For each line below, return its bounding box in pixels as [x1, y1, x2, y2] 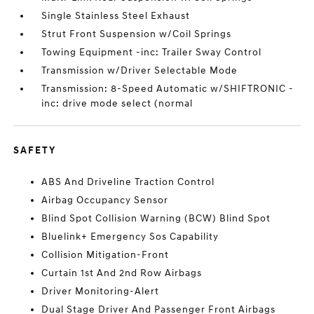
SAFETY [13, 144, 57, 156]
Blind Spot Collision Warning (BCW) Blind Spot [41, 212, 271, 224]
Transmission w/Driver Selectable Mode [41, 64, 238, 76]
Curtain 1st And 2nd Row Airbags [41, 267, 203, 279]
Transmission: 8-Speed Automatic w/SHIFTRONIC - [41, 83, 294, 95]
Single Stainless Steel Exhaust [41, 10, 191, 22]
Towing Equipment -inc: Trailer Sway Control [41, 46, 262, 58]
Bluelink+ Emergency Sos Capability [41, 231, 219, 243]
